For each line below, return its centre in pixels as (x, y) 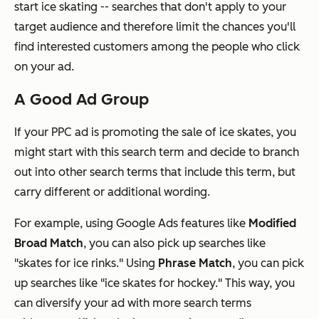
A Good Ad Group (82, 100)
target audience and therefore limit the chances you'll (155, 27)
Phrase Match (195, 263)
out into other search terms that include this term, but (155, 172)
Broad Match (49, 244)
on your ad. (44, 67)
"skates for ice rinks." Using (86, 263)
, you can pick (268, 263)
